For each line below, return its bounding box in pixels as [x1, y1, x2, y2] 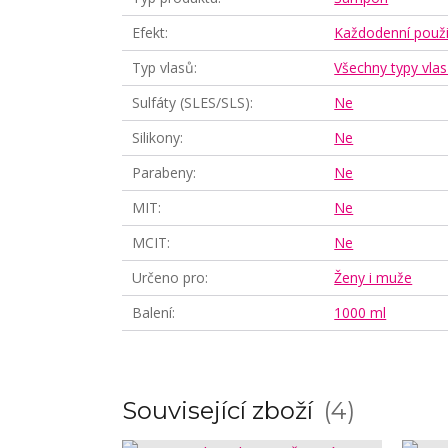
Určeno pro [132, 268, 205, 287]
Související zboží [122, 396, 319, 425]
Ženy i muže [334, 268, 413, 287]
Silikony [132, 128, 180, 147]
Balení [132, 303, 172, 322]
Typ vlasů [132, 58, 194, 77]
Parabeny [132, 163, 193, 182]
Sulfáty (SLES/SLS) [132, 93, 250, 112]
